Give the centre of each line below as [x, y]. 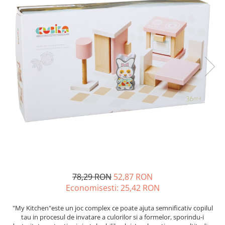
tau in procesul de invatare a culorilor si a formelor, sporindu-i [113, 217]
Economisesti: [93, 188]
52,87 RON [133, 177]
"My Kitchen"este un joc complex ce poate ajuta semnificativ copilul [113, 208]
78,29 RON [92, 177]
